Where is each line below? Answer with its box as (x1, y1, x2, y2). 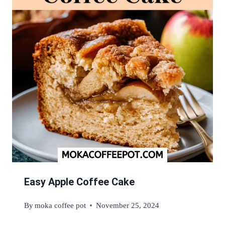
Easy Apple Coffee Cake (24, 175, 135, 188)
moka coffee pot (35, 201, 86, 210)
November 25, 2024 (96, 201, 160, 210)
